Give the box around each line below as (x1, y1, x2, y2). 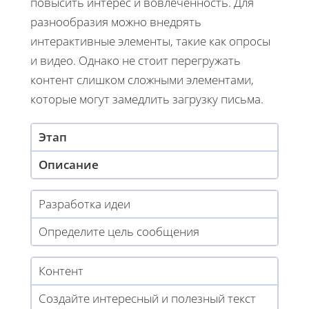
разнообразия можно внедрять (30, 13, 201, 30)
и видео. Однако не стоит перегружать (30, 52, 241, 68)
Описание (39, 156, 99, 172)
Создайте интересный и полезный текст (39, 290, 256, 306)
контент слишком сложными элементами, (30, 71, 254, 88)
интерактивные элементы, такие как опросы (30, 32, 270, 49)
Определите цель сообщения (39, 223, 199, 239)
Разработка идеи (39, 195, 130, 212)
